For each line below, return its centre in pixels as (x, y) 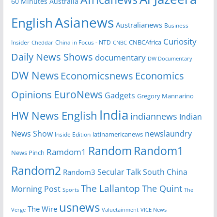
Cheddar (42, 43)
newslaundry (168, 134)
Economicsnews (97, 76)
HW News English (54, 116)
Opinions (31, 95)
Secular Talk (119, 172)
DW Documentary (170, 59)
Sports (70, 190)
